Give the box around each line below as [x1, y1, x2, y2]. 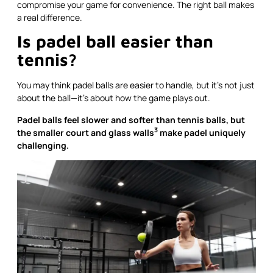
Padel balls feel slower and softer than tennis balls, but [17, 113, 245, 126]
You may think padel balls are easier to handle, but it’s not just [17, 79, 255, 91]
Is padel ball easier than [17, 31, 213, 52]
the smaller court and [17, 126, 108, 138]
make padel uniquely [158, 126, 246, 138]
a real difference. [17, 11, 82, 23]
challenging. [17, 139, 69, 151]
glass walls [108, 126, 154, 138]
